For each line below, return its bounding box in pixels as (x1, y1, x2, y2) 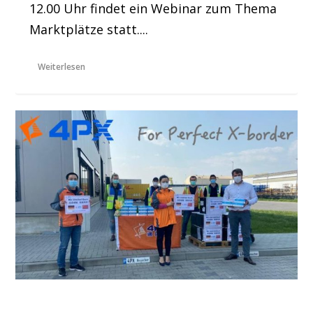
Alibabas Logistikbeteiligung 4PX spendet (29, 293, 280, 309)
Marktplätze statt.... (29, 21, 149, 38)
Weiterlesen (38, 61, 86, 73)
